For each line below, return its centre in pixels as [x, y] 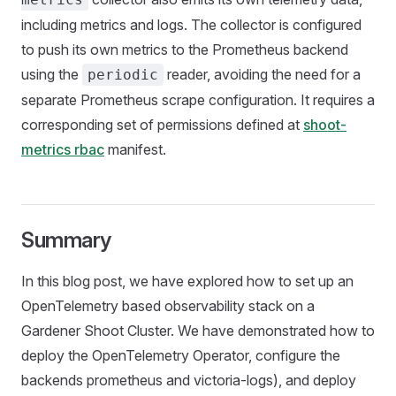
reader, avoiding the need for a [262, 75]
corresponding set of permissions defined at [162, 125]
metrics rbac [63, 150]
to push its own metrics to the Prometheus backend [185, 50]
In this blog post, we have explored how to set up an [187, 282]
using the [52, 75]
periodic [123, 75]
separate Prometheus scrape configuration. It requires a [198, 100]
